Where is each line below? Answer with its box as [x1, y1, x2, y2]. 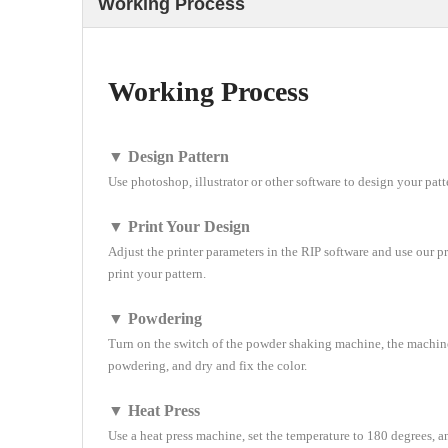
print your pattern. [108, 266, 206, 281]
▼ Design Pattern [108, 148, 229, 165]
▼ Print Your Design [108, 218, 250, 235]
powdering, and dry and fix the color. [108, 358, 307, 373]
